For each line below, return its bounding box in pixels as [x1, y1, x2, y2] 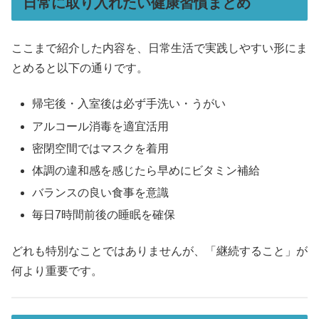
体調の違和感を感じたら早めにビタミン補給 [32, 164, 261, 177]
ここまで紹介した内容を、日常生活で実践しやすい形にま [11, 42, 308, 55]
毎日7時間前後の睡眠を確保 [32, 209, 176, 221]
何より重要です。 [11, 264, 103, 277]
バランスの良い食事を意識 [32, 187, 169, 199]
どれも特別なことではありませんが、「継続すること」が [11, 244, 308, 257]
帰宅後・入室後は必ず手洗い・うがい [32, 98, 226, 110]
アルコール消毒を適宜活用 [32, 120, 169, 132]
